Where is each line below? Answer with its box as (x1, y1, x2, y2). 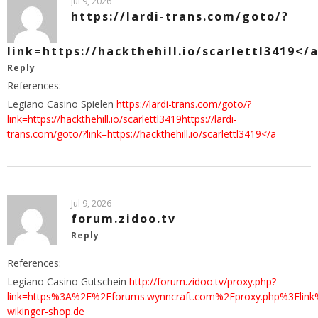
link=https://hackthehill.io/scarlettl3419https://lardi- (7, 112, 237, 126)
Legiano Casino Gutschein (7, 275, 129, 289)
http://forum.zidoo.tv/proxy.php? (129, 275, 276, 289)
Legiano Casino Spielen (7, 97, 116, 111)
